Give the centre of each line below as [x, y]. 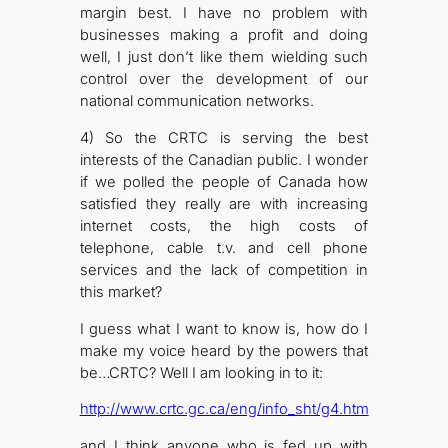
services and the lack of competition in [224, 269]
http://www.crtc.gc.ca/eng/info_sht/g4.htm [224, 409]
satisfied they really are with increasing [224, 203]
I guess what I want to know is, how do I [224, 328]
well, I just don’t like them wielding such [224, 57]
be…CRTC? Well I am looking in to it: [201, 372]
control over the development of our [224, 79]
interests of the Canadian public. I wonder [224, 159]
